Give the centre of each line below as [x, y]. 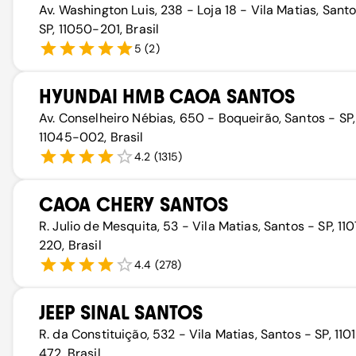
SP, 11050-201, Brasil [99, 29]
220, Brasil [70, 245]
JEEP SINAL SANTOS [121, 313]
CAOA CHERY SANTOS [134, 205]
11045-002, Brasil [91, 137]
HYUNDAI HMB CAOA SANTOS [167, 97]
